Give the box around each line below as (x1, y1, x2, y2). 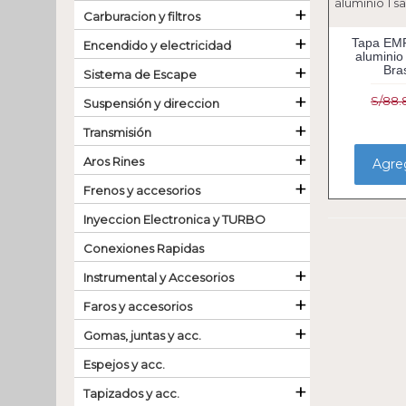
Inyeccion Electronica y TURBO (83, 212, 266, 227)
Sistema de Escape (83, 67, 197, 82)
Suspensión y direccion (83, 96, 219, 111)
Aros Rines (83, 154, 144, 169)
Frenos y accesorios (83, 183, 200, 198)
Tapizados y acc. (83, 386, 179, 401)
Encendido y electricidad (83, 38, 231, 53)
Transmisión (83, 125, 151, 140)
